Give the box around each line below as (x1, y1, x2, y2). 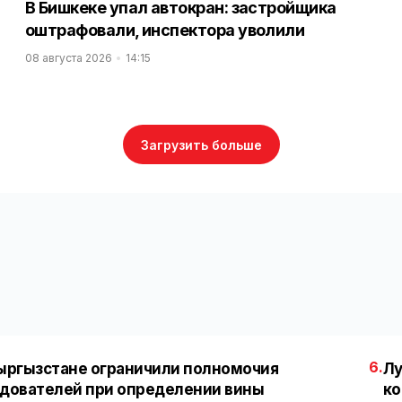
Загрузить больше (140, 136, 262, 153)
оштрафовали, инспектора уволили (25, 21, 305, 39)
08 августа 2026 (25, 51, 112, 65)
